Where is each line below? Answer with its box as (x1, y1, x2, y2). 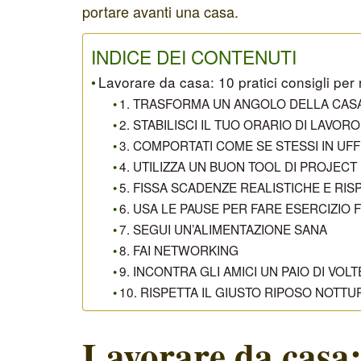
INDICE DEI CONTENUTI (91, 43, 297, 69)
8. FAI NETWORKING (119, 241, 239, 259)
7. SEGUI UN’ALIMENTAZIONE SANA (119, 220, 328, 238)
